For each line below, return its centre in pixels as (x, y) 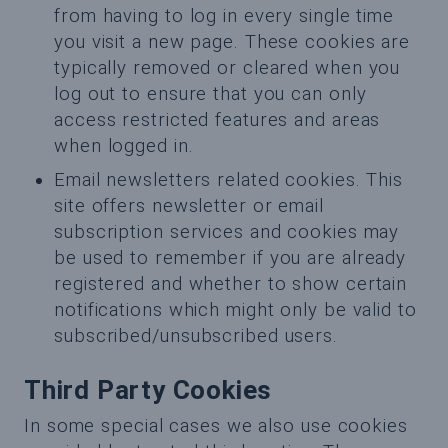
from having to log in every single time (224, 16)
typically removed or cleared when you (227, 68)
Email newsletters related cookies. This (229, 180)
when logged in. (124, 146)
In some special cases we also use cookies (216, 426)
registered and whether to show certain (231, 284)
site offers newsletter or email (189, 206)
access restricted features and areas (217, 120)
